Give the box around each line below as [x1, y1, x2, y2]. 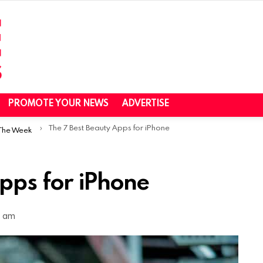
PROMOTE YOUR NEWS [8, 97, 109, 109]
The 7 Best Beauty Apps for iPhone [48, 122, 170, 133]
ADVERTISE [122, 97, 169, 109]
